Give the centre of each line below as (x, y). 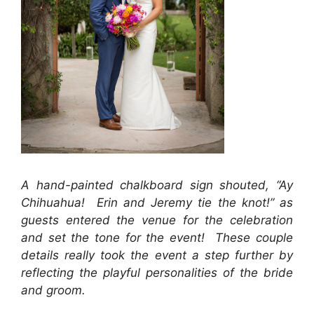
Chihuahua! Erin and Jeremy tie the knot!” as (157, 202)
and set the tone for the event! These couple (157, 237)
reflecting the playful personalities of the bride (157, 272)
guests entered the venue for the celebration (157, 220)
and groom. (55, 290)
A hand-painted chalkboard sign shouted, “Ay (157, 185)
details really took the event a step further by (157, 255)
